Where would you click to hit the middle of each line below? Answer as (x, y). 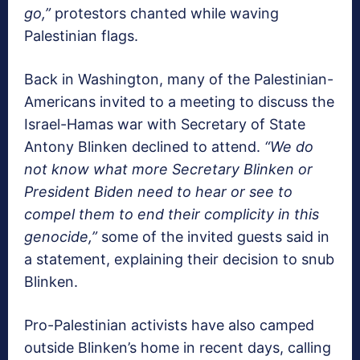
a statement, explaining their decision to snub (179, 259)
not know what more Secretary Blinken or (168, 169)
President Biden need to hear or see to (158, 191)
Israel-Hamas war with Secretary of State (165, 124)
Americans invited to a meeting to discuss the (179, 101)
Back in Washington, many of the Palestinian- (179, 79)
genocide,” (61, 236)
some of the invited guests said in (213, 236)
